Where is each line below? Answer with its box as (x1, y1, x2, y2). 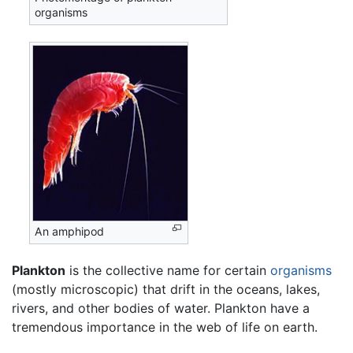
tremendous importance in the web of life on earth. (12, 318, 318, 335)
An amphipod (35, 224, 105, 238)
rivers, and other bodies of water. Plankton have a (12, 299, 310, 316)
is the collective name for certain (65, 262, 270, 278)
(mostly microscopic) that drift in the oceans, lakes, (12, 281, 320, 297)
